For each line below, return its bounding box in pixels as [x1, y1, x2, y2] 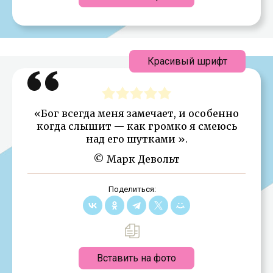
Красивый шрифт [147, 55, 227, 67]
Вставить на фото [97, 252, 176, 264]
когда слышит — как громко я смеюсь [36, 119, 237, 132]
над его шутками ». [85, 132, 188, 145]
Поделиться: [108, 184, 156, 194]
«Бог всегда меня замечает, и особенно [34, 107, 239, 119]
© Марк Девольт [93, 152, 180, 165]
